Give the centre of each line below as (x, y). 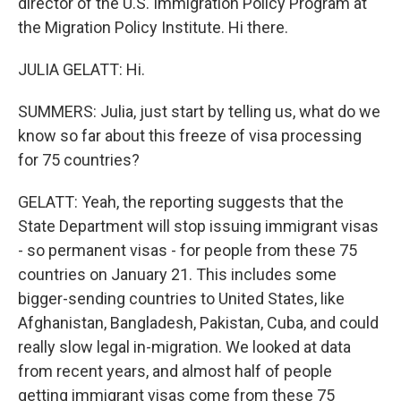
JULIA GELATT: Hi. (81, 69)
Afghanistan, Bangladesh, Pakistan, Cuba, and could (198, 323)
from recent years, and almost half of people (175, 371)
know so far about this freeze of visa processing (190, 136)
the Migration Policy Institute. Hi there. (153, 27)
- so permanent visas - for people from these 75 (188, 250)
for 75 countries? (79, 160)
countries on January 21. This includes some (177, 274)
